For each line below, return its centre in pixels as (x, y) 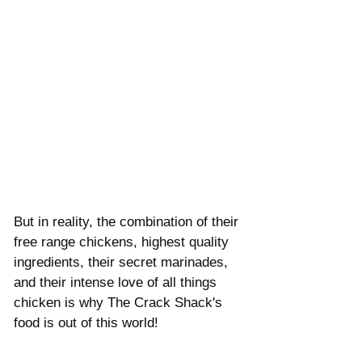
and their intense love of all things (117, 282)
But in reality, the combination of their (128, 221)
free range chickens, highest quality (123, 242)
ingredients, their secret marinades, (123, 262)
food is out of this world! (86, 322)
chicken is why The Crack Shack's (120, 302)
